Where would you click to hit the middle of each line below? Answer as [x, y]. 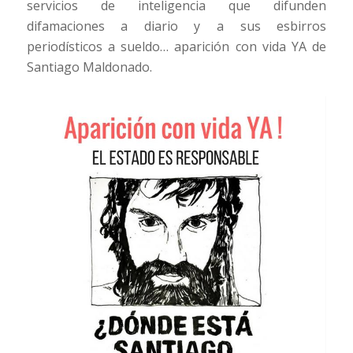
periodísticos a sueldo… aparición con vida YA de [176, 47]
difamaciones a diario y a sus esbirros [176, 26]
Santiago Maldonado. [89, 67]
